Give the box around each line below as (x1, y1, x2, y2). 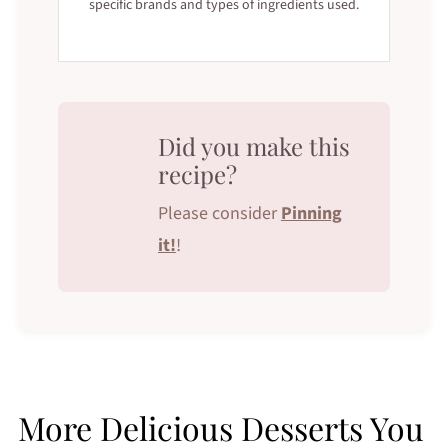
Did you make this (157, 129, 350, 162)
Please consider (157, 200, 281, 226)
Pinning (280, 200, 342, 226)
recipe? (157, 157, 237, 190)
